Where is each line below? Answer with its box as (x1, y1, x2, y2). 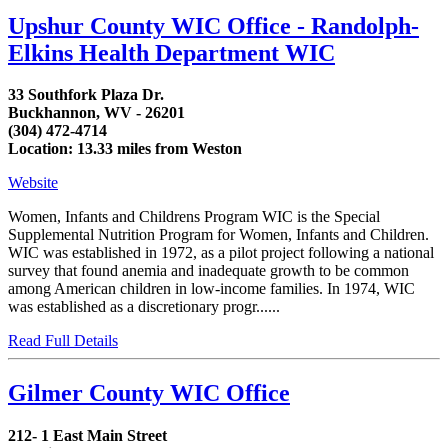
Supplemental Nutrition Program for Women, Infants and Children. (8, 226, 429, 244)
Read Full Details (8, 332, 118, 350)
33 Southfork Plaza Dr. (8, 86, 164, 104)
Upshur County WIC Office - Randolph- (8, 12, 419, 39)
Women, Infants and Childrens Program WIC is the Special (8, 208, 380, 226)
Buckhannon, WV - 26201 (8, 104, 185, 122)
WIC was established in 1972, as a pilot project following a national (8, 244, 434, 262)
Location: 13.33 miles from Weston (8, 140, 242, 158)
